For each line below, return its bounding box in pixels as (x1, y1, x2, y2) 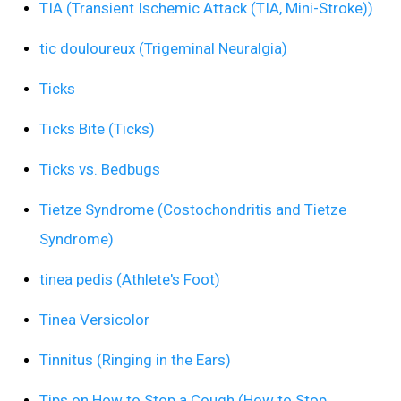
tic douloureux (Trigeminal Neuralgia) (39, 38, 287, 57)
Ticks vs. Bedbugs (39, 159, 160, 178)
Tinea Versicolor (39, 310, 149, 328)
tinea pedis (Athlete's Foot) (39, 269, 220, 288)
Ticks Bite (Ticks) (39, 119, 155, 138)
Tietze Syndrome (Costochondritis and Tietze (39, 200, 346, 218)
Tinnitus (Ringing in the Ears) (39, 350, 231, 369)
